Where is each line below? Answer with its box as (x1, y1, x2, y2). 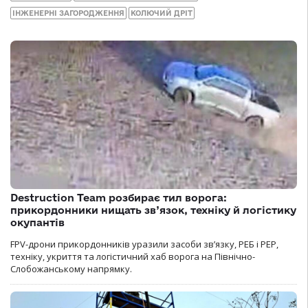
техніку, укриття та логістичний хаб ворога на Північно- (10, 250, 255, 263)
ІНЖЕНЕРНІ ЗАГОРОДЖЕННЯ (12, 9, 124, 18)
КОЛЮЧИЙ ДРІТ (131, 9, 192, 18)
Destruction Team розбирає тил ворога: (10, 192, 227, 204)
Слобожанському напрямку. (10, 263, 132, 276)
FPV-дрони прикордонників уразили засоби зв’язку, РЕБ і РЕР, (10, 238, 278, 251)
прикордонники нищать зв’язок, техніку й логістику (10, 204, 296, 217)
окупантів (10, 217, 65, 229)
